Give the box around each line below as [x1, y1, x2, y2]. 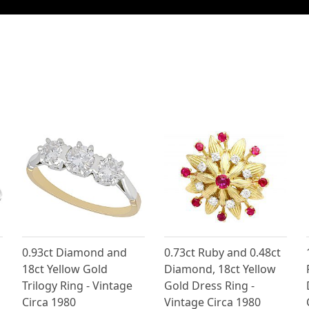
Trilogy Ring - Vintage [22, 278, 133, 294]
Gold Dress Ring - [163, 278, 255, 294]
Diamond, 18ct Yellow [163, 261, 276, 277]
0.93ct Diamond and [22, 245, 128, 261]
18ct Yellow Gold [22, 261, 108, 277]
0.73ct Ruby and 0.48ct [163, 245, 281, 261]
